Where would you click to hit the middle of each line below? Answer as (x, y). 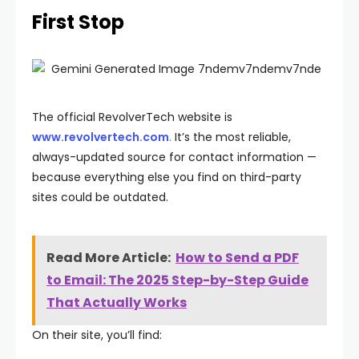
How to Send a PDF (237, 258)
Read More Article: (109, 258)
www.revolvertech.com (101, 137)
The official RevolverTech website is (132, 117)
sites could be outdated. (100, 197)
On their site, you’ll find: (97, 335)
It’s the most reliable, (231, 137)
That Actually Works (117, 303)
